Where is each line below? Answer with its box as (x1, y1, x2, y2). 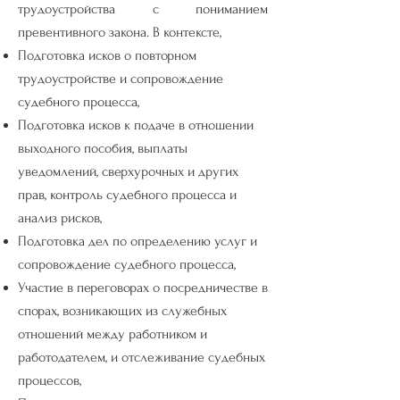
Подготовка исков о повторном (18, 47, 196, 63)
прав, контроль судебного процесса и (18, 187, 237, 203)
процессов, (18, 372, 81, 388)
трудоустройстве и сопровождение (18, 71, 223, 87)
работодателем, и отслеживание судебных (18, 349, 265, 365)
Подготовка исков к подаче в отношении (18, 117, 254, 133)
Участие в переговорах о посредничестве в (18, 279, 268, 296)
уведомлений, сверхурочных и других (18, 163, 238, 179)
